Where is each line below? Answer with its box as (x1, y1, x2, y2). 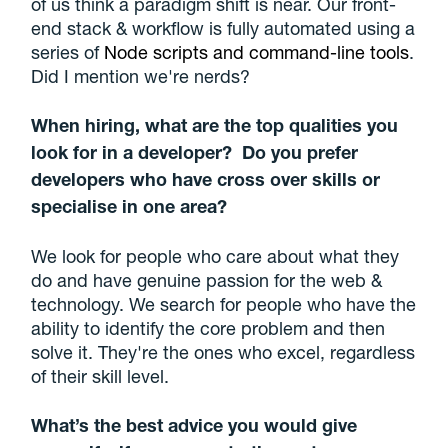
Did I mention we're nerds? (31, 64, 251, 87)
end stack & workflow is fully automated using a (31, 16, 416, 39)
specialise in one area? (31, 194, 228, 217)
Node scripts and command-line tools (104, 40, 410, 63)
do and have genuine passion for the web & (31, 268, 383, 291)
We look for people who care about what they (31, 244, 400, 267)
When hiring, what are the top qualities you (31, 113, 399, 136)
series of (31, 40, 105, 63)
